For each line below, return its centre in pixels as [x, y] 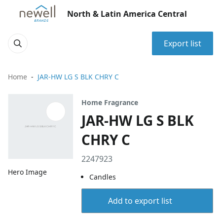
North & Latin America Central [127, 14]
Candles [103, 177]
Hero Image [27, 172]
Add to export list [140, 201]
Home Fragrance [110, 102]
